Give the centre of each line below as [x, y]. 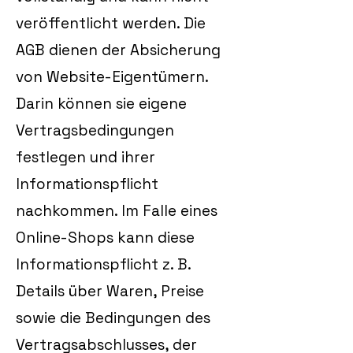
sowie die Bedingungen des [113, 318]
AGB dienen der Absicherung [118, 50]
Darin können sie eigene [101, 104]
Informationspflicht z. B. [103, 264]
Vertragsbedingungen [95, 130]
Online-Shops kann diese [105, 238]
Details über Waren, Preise [110, 291]
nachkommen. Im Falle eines [117, 211]
